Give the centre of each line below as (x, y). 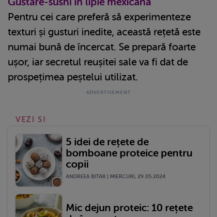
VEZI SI (31, 119)
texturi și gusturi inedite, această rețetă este (104, 32)
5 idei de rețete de (107, 142)
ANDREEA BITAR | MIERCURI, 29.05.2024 (116, 177)
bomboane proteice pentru (129, 153)
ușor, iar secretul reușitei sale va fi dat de (98, 62)
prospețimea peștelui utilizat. (73, 77)
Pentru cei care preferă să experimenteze (99, 17)
